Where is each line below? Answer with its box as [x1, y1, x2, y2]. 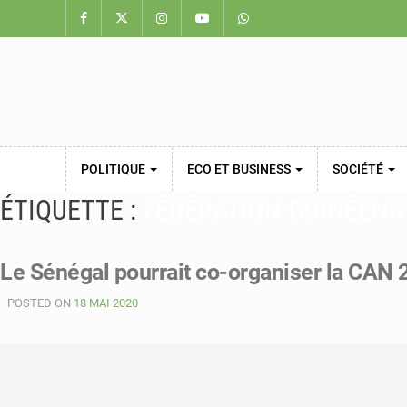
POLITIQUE [81, 162, 148, 176]
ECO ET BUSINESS [187, 162, 293, 176]
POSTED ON [7, 296, 74, 310]
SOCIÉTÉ [333, 162, 386, 176]
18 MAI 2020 [74, 296, 138, 310]
